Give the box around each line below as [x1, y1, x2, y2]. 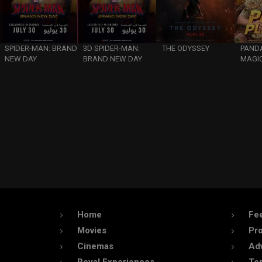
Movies [77, 225, 106, 236]
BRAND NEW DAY [83, 54, 143, 64]
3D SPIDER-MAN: [83, 44, 140, 53]
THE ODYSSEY [161, 44, 209, 53]
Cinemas [77, 241, 113, 251]
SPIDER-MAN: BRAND [4, 44, 77, 53]
